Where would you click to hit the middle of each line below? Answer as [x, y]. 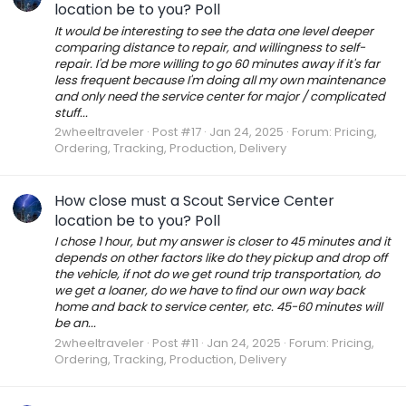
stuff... [71, 112]
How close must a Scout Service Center [194, 201]
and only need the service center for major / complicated [220, 96]
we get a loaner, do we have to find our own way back [210, 291]
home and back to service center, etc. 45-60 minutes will [218, 307]
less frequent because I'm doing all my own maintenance [220, 80]
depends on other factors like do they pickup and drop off [221, 258]
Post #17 [177, 131]
